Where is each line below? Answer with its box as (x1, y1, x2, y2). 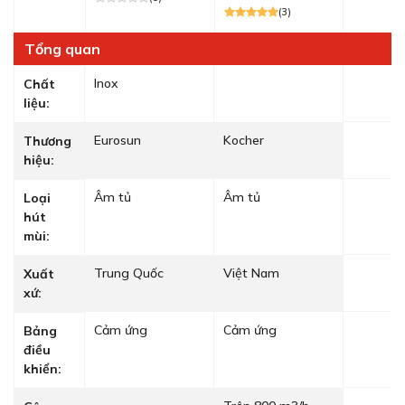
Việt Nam (222, 265, 279, 282)
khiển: (24, 361, 61, 378)
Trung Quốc (94, 265, 165, 282)
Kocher (222, 132, 264, 149)
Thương (24, 133, 71, 150)
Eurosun (94, 132, 142, 149)
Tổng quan (24, 40, 100, 59)
